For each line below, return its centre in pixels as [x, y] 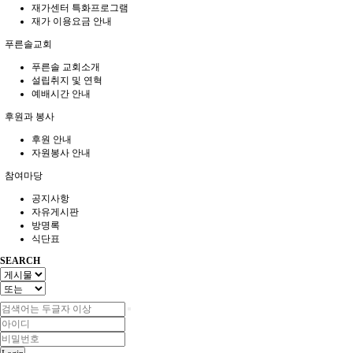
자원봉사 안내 [61, 152]
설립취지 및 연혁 [67, 80]
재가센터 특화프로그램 [80, 7]
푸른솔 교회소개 [66, 67]
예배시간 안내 [61, 93]
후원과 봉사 [28, 116]
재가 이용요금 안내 [72, 21]
